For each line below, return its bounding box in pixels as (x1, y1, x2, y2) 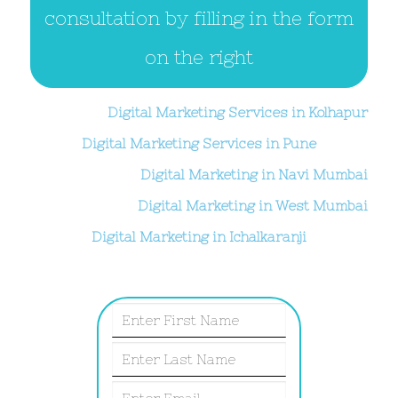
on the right (145, 47, 253, 68)
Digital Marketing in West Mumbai (138, 198, 368, 214)
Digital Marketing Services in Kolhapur (107, 105, 368, 121)
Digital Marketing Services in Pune (82, 136, 316, 152)
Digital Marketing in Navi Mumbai (140, 167, 368, 183)
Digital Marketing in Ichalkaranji (92, 229, 306, 245)
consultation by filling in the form (44, 8, 354, 29)
